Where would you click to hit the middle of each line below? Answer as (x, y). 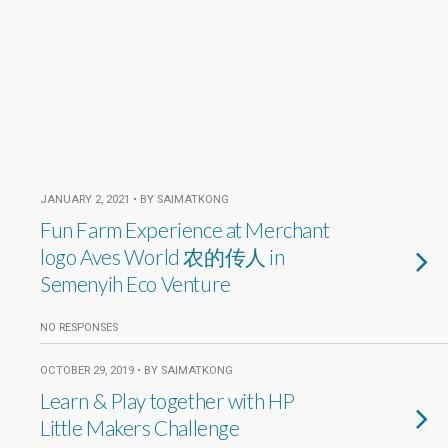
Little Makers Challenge (140, 427)
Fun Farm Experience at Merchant (185, 229)
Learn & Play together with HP (167, 400)
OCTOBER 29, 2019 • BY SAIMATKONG (136, 370)
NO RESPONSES (79, 327)
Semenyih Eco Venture (135, 283)
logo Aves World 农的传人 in (162, 256)
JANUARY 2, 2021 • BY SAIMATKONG (134, 199)
